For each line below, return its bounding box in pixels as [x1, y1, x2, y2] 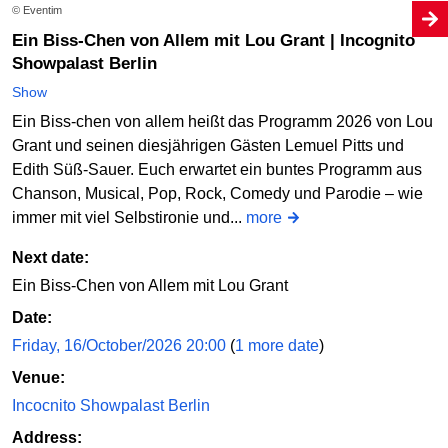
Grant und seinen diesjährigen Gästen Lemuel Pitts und [12, 136, 404, 154]
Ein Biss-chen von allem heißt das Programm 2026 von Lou [12, 112, 433, 130]
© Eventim [12, 4, 62, 17]
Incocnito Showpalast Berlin [12, 396, 210, 414]
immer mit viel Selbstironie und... [12, 208, 246, 226]
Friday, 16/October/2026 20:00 [12, 336, 230, 354]
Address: [12, 428, 82, 446]
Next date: [12, 248, 89, 266]
